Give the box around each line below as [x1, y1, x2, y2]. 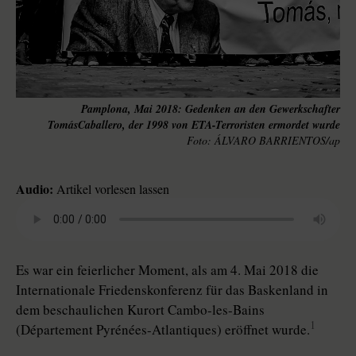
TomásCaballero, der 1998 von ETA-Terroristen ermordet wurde [48, 117, 340, 133]
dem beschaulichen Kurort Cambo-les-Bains [16, 300, 265, 319]
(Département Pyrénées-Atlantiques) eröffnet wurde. [16, 320, 310, 339]
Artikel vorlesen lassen [53, 180, 169, 197]
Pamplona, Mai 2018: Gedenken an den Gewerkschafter [81, 101, 340, 117]
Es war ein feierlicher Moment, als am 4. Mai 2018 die [16, 261, 319, 279]
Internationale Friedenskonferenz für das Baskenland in [16, 281, 328, 299]
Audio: [16, 180, 53, 198]
